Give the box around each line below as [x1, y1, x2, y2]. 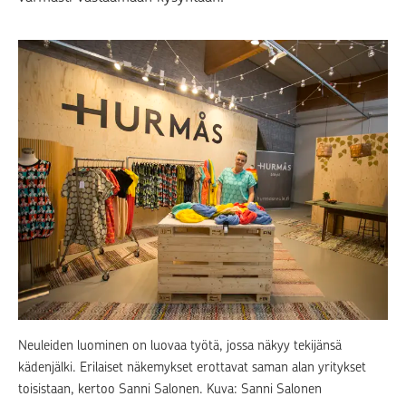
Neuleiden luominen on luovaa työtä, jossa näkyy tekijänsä [18, 337, 342, 354]
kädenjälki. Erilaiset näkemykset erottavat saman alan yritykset [18, 359, 366, 376]
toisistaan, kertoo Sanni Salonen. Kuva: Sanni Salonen [18, 381, 322, 398]
